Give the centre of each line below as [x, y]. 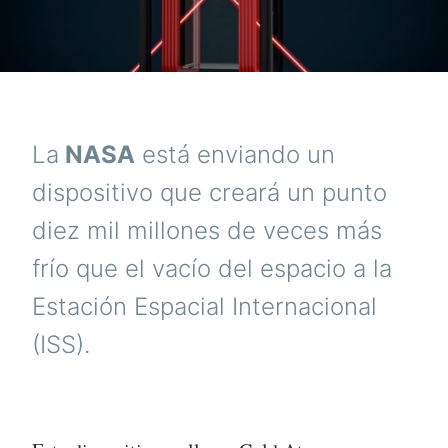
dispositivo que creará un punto [209, 193]
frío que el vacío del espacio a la [212, 269]
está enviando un [235, 155]
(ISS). [61, 345]
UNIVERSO [303, 25]
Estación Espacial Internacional [204, 307]
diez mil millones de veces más [207, 231]
